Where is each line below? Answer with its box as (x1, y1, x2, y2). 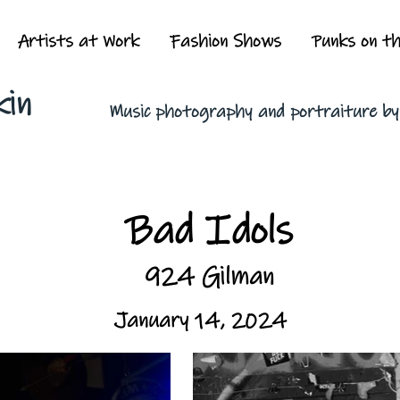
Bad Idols (125, 206, 293, 256)
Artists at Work (18, 30, 139, 53)
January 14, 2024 (113, 307, 287, 334)
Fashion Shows (170, 30, 281, 53)
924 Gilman (144, 262, 274, 292)
